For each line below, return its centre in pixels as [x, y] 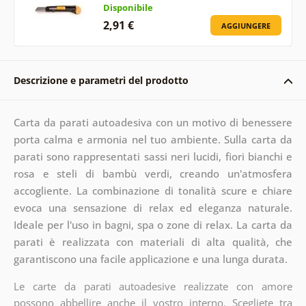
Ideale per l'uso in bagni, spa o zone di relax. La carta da [153, 224]
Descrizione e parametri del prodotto [101, 80]
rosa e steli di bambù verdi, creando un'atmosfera [153, 173]
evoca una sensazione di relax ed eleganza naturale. [153, 207]
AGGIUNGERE [246, 25]
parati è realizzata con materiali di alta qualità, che [153, 241]
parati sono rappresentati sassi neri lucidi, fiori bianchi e [153, 156]
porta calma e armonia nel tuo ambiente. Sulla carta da [153, 139]
